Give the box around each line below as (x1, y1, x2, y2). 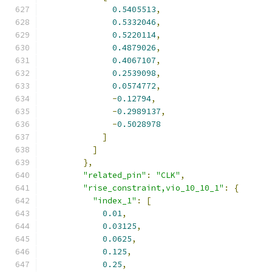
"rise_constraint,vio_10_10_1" (83, 183, 224, 193)
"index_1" (93, 195, 137, 206)
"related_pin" (83, 170, 146, 180)
